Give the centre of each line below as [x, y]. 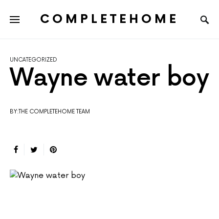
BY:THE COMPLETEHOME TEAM [50, 112]
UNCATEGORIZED [33, 60]
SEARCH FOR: [28, 28]
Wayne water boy [109, 79]
